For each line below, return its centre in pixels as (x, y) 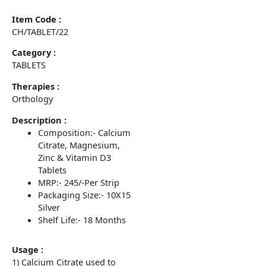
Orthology (32, 98)
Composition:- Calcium (84, 132)
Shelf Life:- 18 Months (82, 219)
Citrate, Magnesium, (79, 145)
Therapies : (36, 86)
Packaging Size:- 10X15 (84, 194)
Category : (34, 53)
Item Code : (37, 19)
